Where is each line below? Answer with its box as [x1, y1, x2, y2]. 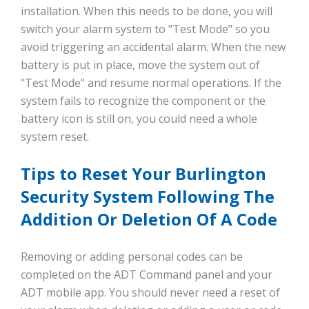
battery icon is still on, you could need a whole [21, 111, 257, 127]
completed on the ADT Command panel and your [21, 267, 272, 283]
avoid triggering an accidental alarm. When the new [21, 39, 286, 55]
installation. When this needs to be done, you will [21, 3, 272, 19]
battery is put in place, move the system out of [21, 57, 260, 73]
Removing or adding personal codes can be [21, 249, 243, 265]
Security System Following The [21, 185, 275, 208]
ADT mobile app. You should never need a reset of [21, 285, 280, 301]
